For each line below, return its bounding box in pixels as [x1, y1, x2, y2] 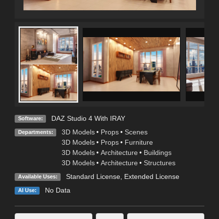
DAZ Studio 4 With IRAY [51, 114, 125, 122]
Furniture [124, 138, 153, 146]
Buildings [143, 148, 172, 156]
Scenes [124, 128, 148, 136]
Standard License [66, 172, 120, 180]
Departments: [18, 129, 53, 135]
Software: [18, 115, 43, 121]
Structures [143, 158, 175, 167]
